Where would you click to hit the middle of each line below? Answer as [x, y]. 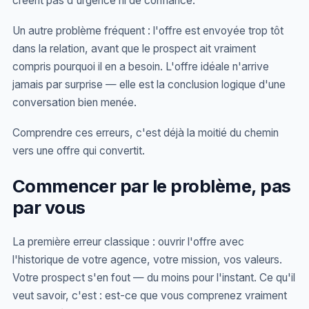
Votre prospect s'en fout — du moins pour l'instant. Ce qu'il [154, 278]
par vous [49, 207]
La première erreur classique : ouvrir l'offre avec [128, 242]
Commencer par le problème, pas [152, 186]
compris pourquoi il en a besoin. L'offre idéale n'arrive [141, 67]
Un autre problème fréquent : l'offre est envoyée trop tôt [148, 31]
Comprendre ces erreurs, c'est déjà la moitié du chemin [146, 133]
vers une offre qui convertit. [79, 151]
